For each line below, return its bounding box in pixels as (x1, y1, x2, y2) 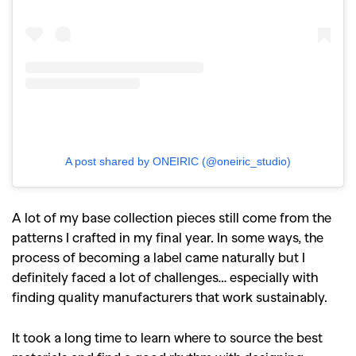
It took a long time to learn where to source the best (12, 329, 323, 346)
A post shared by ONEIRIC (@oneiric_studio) (65, 155, 291, 168)
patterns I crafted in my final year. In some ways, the (12, 229, 323, 246)
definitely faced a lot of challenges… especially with (12, 269, 318, 285)
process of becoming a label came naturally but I (12, 249, 305, 265)
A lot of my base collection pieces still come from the (12, 209, 331, 226)
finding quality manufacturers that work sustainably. (12, 288, 327, 305)
